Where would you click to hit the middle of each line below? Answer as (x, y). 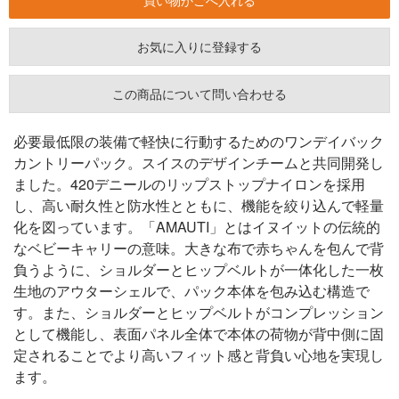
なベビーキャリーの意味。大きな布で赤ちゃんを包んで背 (199, 248)
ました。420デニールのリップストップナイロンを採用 (189, 184)
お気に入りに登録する (199, 46)
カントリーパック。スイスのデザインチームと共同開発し (199, 163)
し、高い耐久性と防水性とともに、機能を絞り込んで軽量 (199, 205)
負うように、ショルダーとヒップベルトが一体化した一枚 (199, 269)
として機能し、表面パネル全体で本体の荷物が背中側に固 (199, 334)
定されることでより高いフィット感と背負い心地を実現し (199, 355)
